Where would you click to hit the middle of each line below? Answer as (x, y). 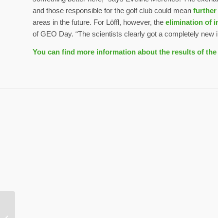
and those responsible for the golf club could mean (113, 11)
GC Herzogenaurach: (46, 208)
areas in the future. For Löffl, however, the (99, 22)
